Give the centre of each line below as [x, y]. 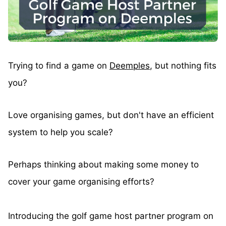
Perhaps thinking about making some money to [103, 165]
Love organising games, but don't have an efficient [111, 115]
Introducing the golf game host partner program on [111, 216]
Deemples [130, 66]
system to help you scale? [61, 132]
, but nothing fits [183, 66]
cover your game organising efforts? [81, 182]
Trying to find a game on [59, 66]
